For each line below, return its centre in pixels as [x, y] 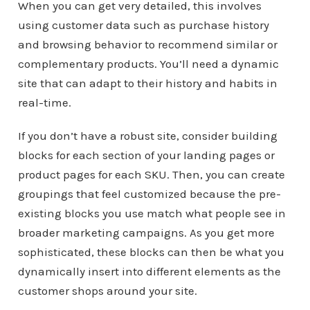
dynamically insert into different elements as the [149, 271]
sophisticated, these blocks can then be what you [151, 252]
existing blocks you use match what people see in [152, 213]
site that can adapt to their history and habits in [147, 83]
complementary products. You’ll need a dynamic [148, 64]
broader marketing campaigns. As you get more [146, 232]
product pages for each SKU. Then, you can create [151, 174]
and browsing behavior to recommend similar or [147, 44]
